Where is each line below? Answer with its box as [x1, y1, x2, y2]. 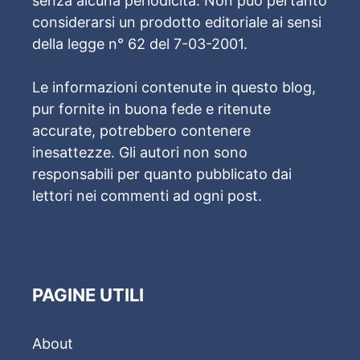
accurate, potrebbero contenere [32, 122, 251, 140]
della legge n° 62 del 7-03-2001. [32, 35, 247, 53]
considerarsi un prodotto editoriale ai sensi [32, 14, 321, 31]
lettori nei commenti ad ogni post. [32, 187, 262, 205]
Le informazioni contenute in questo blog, [32, 79, 316, 96]
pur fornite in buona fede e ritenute [32, 100, 271, 118]
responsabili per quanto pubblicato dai [32, 166, 292, 183]
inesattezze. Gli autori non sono [32, 144, 247, 162]
